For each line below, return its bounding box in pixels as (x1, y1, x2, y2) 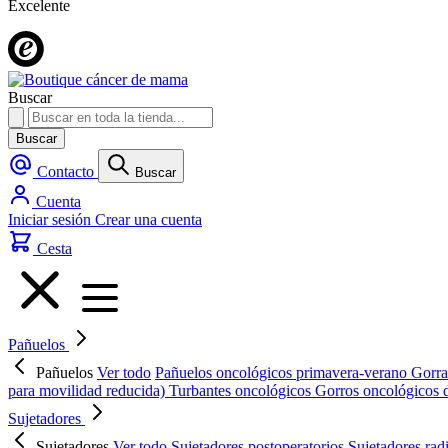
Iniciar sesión (8, 211, 95, 228)
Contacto (37, 163, 98, 180)
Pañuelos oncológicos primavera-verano (155, 364, 411, 381)
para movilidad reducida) (8, 382, 169, 399)
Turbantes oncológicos (169, 382, 315, 399)
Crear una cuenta (95, 211, 202, 228)
